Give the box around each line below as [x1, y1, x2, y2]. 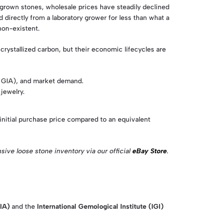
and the [10, 202, 37, 211]
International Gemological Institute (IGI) [37, 202, 163, 211]
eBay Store [132, 147, 167, 156]
